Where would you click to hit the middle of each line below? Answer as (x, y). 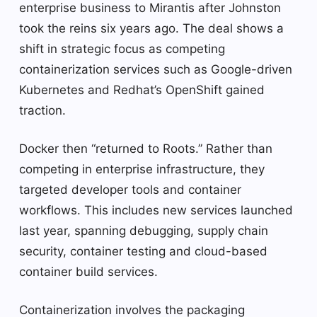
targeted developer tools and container (130, 189)
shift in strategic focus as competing (122, 48)
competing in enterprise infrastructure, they (142, 169)
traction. (42, 110)
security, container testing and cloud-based (143, 251)
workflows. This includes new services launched (156, 210)
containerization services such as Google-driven (156, 69)
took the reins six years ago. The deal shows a (151, 28)
